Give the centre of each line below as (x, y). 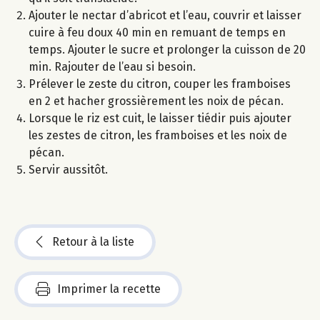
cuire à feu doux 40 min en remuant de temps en (157, 32)
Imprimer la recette (109, 289)
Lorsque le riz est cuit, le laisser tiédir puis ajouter (160, 118)
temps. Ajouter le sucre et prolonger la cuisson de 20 (167, 49)
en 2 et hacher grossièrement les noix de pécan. (156, 101)
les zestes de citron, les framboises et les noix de (158, 135)
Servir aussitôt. (68, 169)
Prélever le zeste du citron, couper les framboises (160, 84)
